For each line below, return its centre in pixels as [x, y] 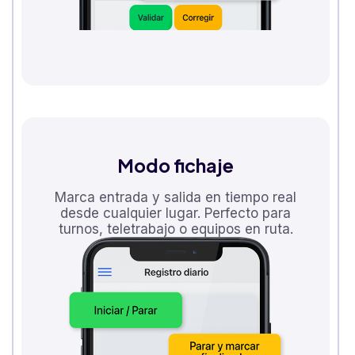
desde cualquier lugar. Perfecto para [176, 213]
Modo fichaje [176, 165]
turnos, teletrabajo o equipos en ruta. [176, 229]
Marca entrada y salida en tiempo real [176, 197]
